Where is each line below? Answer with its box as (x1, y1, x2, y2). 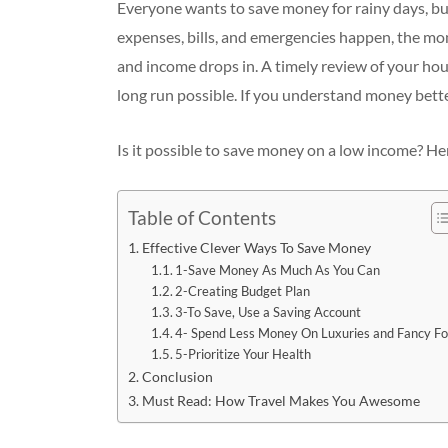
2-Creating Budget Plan (175, 282, 311, 299)
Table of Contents (127, 206, 276, 230)
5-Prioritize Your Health (175, 345, 312, 362)
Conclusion (141, 367, 213, 385)
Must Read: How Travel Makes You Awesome (141, 391, 420, 409)
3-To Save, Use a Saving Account (175, 303, 362, 320)
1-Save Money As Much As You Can (175, 261, 381, 278)
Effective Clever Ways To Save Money (141, 238, 371, 256)
